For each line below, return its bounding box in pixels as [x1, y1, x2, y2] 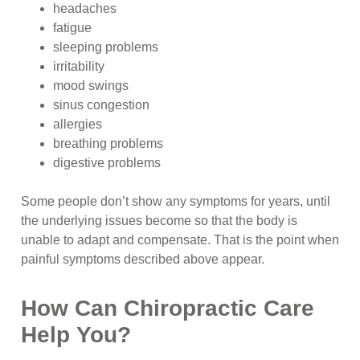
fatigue [53, 21, 92, 35]
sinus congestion [53, 98, 149, 112]
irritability [53, 59, 104, 74]
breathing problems [53, 137, 163, 151]
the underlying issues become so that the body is [21, 214, 297, 228]
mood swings [53, 79, 129, 93]
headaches [53, 2, 117, 16]
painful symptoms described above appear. [21, 252, 264, 267]
